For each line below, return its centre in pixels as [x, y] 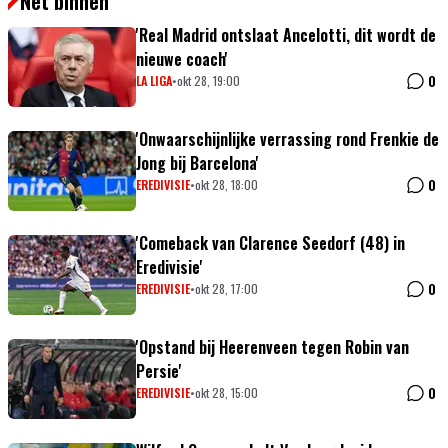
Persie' [159, 371]
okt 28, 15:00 [226, 393]
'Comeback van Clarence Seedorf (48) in [270, 243]
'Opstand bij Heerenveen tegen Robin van [272, 347]
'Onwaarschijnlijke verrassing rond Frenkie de [287, 139]
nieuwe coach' [182, 59]
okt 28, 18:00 [226, 185]
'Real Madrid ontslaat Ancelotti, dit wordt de [286, 35]
